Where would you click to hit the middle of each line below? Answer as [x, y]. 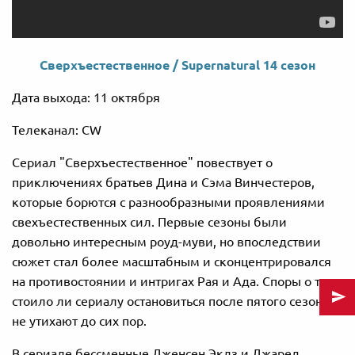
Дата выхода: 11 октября [86, 98]
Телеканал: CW [57, 130]
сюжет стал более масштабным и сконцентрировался [172, 262]
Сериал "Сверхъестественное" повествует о [142, 163]
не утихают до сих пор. [79, 321]
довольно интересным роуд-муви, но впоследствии [166, 242]
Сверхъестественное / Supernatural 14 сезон [177, 65]
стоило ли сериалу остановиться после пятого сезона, [172, 302]
